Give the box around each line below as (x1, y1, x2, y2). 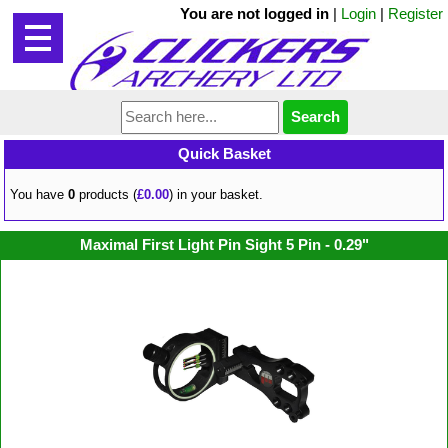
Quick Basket (177, 145, 271, 162)
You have (10, 186, 69, 202)
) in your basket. (169, 186, 264, 202)
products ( (75, 186, 138, 202)
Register (388, 5, 443, 22)
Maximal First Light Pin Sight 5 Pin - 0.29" (79, 235, 369, 253)
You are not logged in (180, 5, 329, 22)
